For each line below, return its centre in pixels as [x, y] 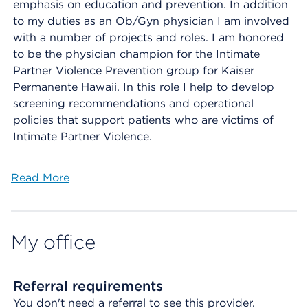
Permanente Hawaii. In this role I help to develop [144, 87]
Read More [40, 178]
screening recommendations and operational [133, 103]
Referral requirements [88, 286]
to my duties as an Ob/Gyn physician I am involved [151, 21]
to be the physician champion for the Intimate [136, 54]
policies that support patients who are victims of [143, 120]
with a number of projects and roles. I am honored [148, 37]
